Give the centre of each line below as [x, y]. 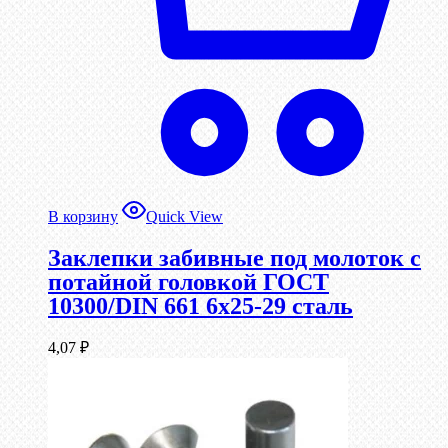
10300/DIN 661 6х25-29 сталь [200, 305]
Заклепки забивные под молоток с [234, 257]
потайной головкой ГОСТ [188, 281]
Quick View [184, 216]
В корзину [83, 216]
